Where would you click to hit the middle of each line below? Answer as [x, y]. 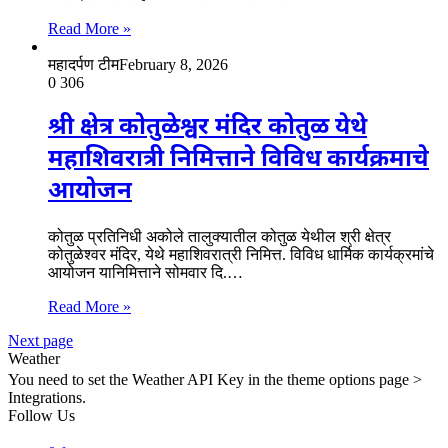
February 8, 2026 [173, 64]
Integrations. [47, 397]
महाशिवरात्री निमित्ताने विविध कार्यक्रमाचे [238, 159]
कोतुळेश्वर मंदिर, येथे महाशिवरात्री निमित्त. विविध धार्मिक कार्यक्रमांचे [241, 254]
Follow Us [41, 417]
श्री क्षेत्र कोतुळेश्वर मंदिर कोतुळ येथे [207, 127]
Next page [40, 340]
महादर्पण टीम [83, 64]
